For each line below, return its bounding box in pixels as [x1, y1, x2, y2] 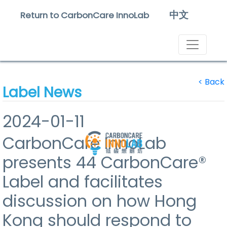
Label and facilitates [3, 170, 163, 193]
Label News [3, 83, 82, 102]
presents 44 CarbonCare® [3, 151, 207, 174]
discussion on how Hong [3, 190, 197, 212]
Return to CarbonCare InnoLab [20, 9, 149, 21]
